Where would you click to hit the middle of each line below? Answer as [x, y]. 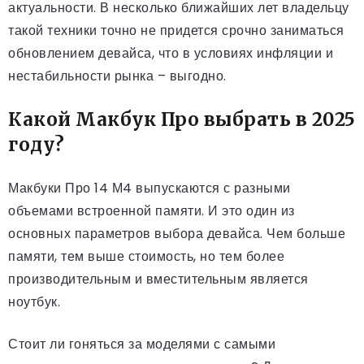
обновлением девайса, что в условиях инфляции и [171, 54]
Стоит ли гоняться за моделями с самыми [142, 344]
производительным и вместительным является [158, 279]
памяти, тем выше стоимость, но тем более [146, 257]
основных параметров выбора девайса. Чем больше [177, 234]
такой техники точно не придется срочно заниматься [176, 31]
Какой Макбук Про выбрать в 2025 [182, 120]
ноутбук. [34, 302]
